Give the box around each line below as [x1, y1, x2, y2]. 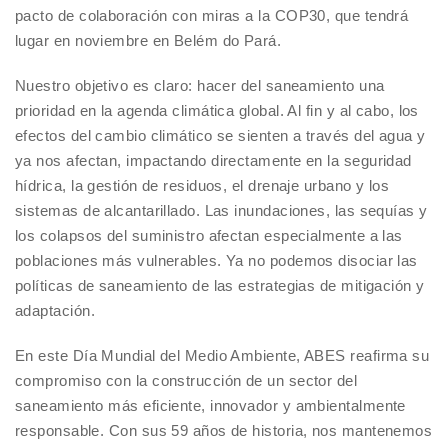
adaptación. [15, 302, 95, 320]
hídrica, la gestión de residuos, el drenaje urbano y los [15, 177, 390, 195]
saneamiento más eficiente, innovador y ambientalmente [15, 397, 406, 415]
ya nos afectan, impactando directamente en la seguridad [15, 152, 412, 170]
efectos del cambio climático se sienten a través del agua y [15, 127, 426, 145]
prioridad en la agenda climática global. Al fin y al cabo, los [15, 102, 419, 120]
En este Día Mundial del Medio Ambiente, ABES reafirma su [15, 347, 430, 365]
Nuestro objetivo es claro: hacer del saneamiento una [15, 77, 385, 95]
